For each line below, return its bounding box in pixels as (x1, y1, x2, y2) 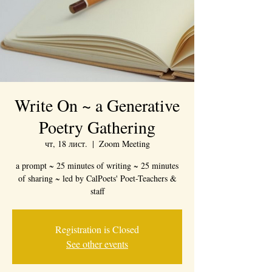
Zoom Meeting (98, 138, 150, 149)
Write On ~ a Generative (15, 93, 180, 117)
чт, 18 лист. (44, 138, 87, 149)
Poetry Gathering (39, 115, 155, 138)
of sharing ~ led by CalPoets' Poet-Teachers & (18, 172, 177, 184)
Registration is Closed (55, 223, 139, 236)
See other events (66, 237, 128, 250)
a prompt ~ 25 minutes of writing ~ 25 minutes (16, 160, 178, 171)
